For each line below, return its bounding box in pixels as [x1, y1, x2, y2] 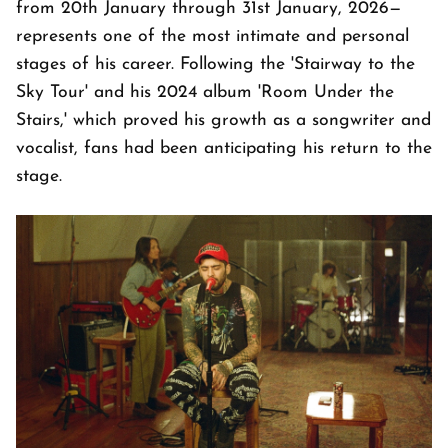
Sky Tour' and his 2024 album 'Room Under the [16, 84, 394, 101]
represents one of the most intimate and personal [16, 28, 409, 45]
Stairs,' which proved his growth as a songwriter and [16, 112, 431, 129]
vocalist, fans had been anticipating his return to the [16, 140, 432, 157]
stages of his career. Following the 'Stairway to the [16, 56, 415, 73]
